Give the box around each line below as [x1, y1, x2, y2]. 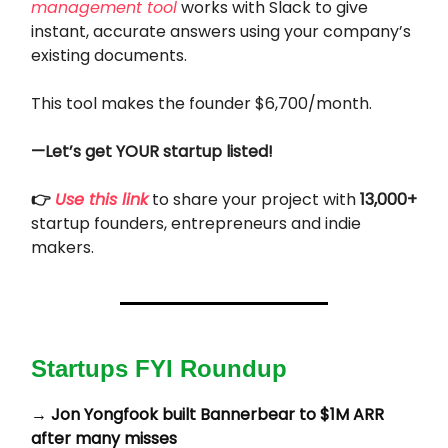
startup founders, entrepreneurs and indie [31, 212, 361, 236]
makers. [31, 236, 94, 260]
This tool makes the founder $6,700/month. [31, 92, 372, 116]
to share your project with [148, 188, 360, 212]
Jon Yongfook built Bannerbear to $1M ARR [51, 403, 384, 427]
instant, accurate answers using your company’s [31, 20, 411, 44]
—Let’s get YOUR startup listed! [31, 140, 273, 164]
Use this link [55, 188, 148, 212]
